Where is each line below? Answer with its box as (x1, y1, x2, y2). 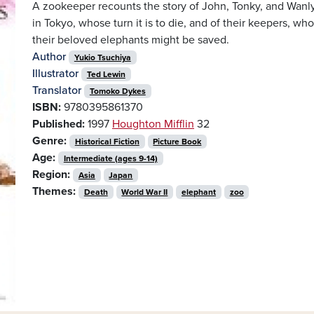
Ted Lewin (86, 69, 125, 79)
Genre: (32, 133, 67, 148)
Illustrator (32, 66, 78, 81)
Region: (32, 167, 70, 182)
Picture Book (153, 136, 202, 146)
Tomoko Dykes (89, 86, 146, 96)
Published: (32, 116, 85, 131)
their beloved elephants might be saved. (32, 32, 229, 47)
